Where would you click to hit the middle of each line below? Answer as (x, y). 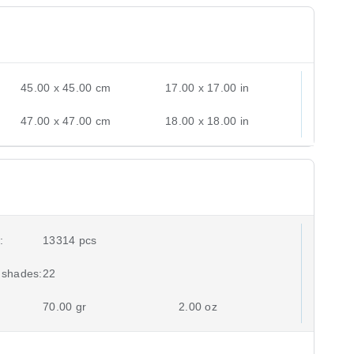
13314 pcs (70, 240)
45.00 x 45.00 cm (66, 87)
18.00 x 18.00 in (207, 121)
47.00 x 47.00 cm (66, 121)
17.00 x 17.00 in (207, 87)
